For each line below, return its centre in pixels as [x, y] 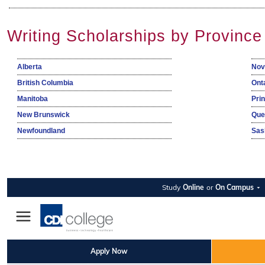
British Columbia [45, 83]
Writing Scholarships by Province [135, 36]
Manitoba [33, 99]
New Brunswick [43, 115]
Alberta [30, 67]
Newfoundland [41, 131]
